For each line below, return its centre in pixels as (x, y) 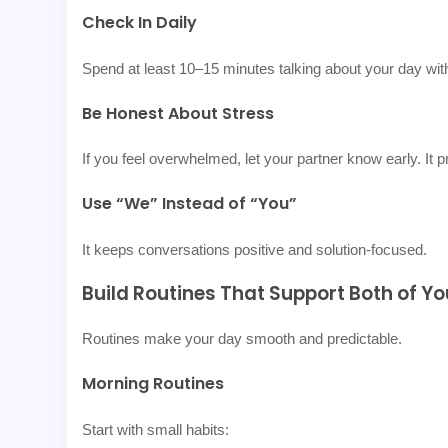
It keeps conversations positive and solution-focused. (255, 249)
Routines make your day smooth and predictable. (242, 339)
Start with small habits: (156, 429)
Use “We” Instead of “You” (190, 204)
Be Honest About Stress (178, 113)
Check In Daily (140, 23)
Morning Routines (153, 384)
